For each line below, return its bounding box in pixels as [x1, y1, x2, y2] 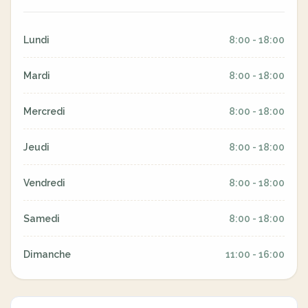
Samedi [23, 213, 60, 224]
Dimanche [23, 249, 71, 260]
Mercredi [23, 106, 65, 117]
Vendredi [23, 177, 65, 188]
